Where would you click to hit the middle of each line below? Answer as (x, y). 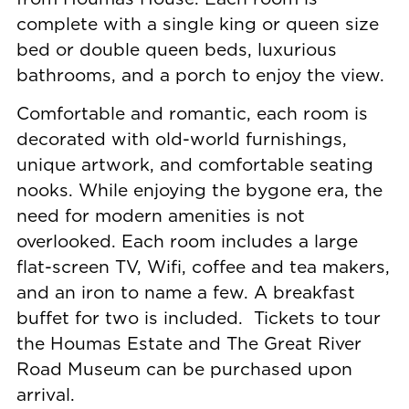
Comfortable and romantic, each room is (192, 113)
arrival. (45, 394)
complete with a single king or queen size (197, 23)
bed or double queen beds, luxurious (176, 48)
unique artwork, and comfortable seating (194, 164)
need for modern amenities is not (160, 215)
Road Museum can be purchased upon (184, 369)
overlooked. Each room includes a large (187, 241)
